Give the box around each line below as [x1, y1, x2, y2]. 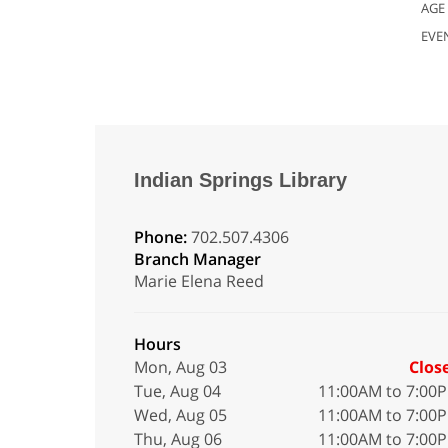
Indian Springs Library [133, 169, 347, 191]
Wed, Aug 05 [133, 404, 227, 426]
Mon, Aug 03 [133, 356, 227, 378]
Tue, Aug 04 [133, 380, 221, 402]
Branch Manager [133, 248, 261, 270]
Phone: [133, 226, 191, 248]
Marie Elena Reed [133, 270, 264, 292]
